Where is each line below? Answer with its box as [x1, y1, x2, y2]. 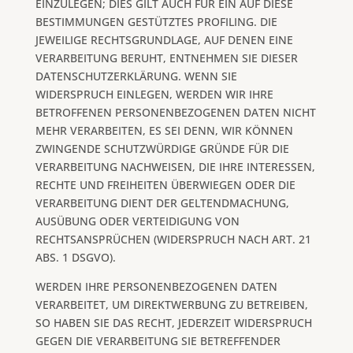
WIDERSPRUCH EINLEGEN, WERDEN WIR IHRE [35, 86, 273, 102]
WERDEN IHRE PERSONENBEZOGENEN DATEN [35, 278, 277, 294]
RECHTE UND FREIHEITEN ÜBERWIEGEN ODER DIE [35, 176, 295, 192]
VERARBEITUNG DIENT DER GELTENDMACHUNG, [35, 195, 289, 210]
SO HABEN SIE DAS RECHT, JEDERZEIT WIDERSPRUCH [35, 314, 312, 330]
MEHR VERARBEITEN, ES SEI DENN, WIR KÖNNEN [35, 122, 293, 138]
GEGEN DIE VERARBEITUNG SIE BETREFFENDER [35, 333, 281, 348]
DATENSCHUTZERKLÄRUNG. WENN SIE [35, 68, 237, 84]
